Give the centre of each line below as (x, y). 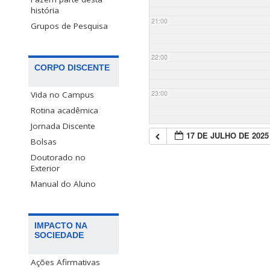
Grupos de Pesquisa (69, 26)
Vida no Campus (62, 95)
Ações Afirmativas (65, 262)
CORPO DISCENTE (72, 68)
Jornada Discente (63, 126)
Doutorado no (58, 158)
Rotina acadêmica (64, 111)
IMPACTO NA (61, 226)
